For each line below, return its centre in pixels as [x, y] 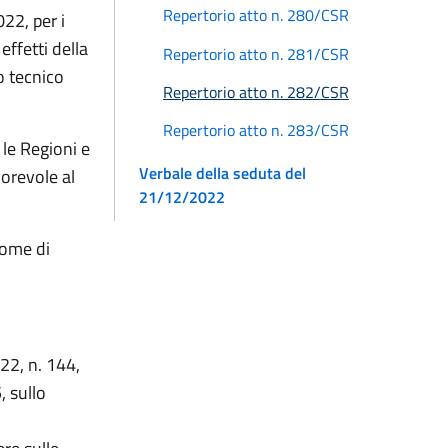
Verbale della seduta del [222, 173]
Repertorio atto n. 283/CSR [256, 130]
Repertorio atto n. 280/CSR [256, 15]
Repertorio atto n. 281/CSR [256, 53]
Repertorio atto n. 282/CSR [256, 91]
